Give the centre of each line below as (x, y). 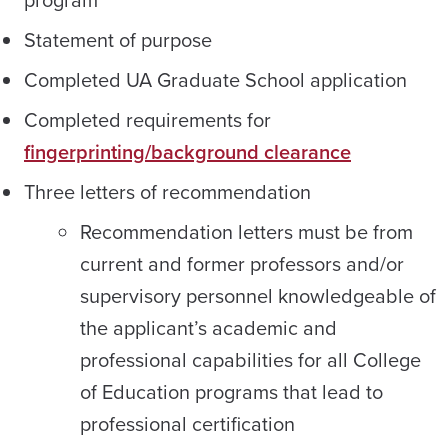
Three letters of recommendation (167, 191)
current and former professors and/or (242, 263)
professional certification (187, 423)
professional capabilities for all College (250, 359)
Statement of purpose (118, 39)
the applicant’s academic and (208, 327)
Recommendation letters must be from (246, 231)
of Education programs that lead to (231, 391)
